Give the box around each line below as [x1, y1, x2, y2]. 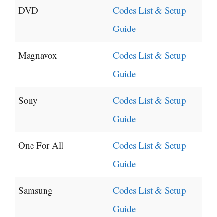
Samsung [18, 184, 53, 197]
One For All [18, 139, 63, 152]
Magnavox [18, 49, 57, 62]
